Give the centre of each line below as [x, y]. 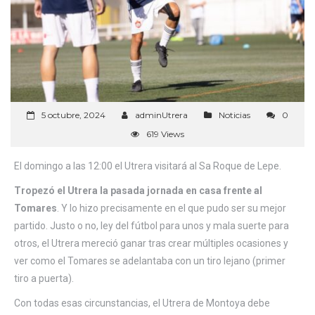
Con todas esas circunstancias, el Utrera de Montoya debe [142, 303]
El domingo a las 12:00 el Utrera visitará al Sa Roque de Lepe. [148, 166]
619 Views [165, 134]
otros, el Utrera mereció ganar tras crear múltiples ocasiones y [151, 243]
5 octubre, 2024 [73, 115]
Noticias [234, 115]
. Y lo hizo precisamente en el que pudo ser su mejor [172, 208]
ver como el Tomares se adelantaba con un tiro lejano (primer [150, 261]
